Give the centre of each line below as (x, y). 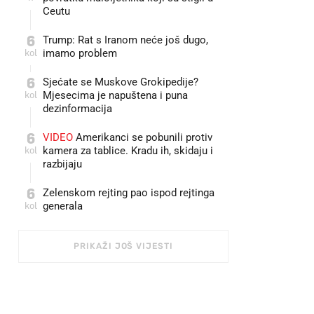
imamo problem (80, 53)
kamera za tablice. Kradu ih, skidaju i (128, 151)
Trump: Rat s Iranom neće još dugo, (125, 40)
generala (63, 206)
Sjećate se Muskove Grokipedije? (121, 82)
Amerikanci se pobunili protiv (143, 137)
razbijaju (62, 164)
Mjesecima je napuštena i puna (115, 95)
